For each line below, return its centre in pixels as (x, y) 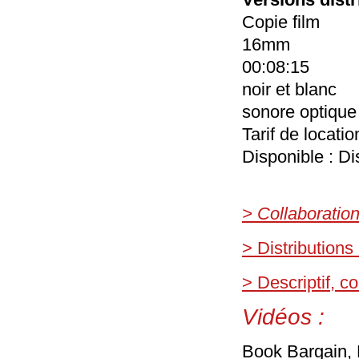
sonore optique (299, 112)
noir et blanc (289, 89)
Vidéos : (283, 317)
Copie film (281, 22)
